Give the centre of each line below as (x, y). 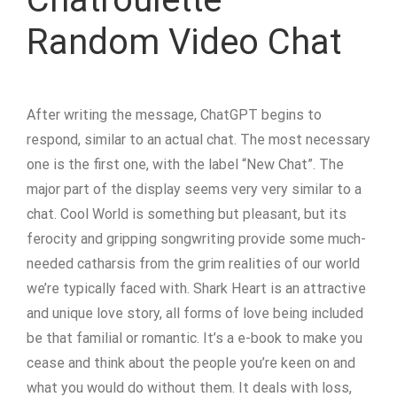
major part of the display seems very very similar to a (194, 189)
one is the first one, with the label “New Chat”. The (185, 164)
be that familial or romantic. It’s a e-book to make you (195, 338)
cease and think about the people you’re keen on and (191, 363)
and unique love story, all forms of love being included (195, 313)
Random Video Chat (184, 42)
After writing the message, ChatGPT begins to (174, 115)
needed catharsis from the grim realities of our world (193, 264)
